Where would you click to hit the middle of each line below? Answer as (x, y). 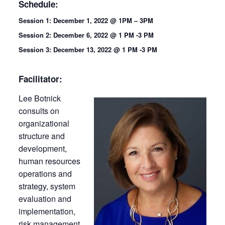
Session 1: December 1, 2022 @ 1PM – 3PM (86, 20)
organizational (44, 123)
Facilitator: (40, 79)
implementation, (47, 211)
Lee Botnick (39, 98)
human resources (49, 161)
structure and (41, 136)
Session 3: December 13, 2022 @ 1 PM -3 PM (88, 49)
